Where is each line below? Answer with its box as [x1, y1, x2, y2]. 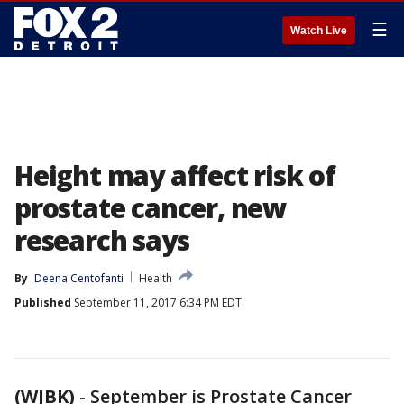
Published [14, 295, 71, 310]
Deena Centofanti [34, 271, 124, 286]
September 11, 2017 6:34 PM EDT [71, 295, 242, 310]
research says [14, 222, 189, 259]
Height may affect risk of [14, 157, 335, 194]
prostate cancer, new [14, 189, 286, 226]
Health [139, 271, 172, 286]
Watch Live [290, 24, 347, 37]
